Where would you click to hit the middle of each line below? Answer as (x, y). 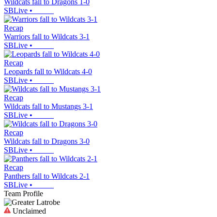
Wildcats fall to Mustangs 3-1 (48, 106)
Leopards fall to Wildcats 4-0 (48, 71)
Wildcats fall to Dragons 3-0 (47, 141)
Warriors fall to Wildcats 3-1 (47, 36)
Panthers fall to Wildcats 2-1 (47, 176)
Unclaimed (28, 211)
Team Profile (23, 193)
